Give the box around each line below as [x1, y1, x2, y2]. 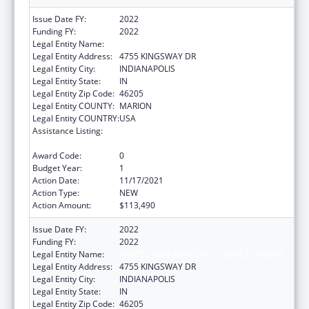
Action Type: [32, 186, 79, 199]
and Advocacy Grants [119, 137, 201, 149]
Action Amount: [32, 199, 91, 211]
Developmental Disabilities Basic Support [119, 124, 277, 137]
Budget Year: [32, 161, 82, 174]
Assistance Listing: [32, 124, 103, 137]
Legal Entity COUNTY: [32, 99, 114, 112]
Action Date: [32, 174, 79, 186]
